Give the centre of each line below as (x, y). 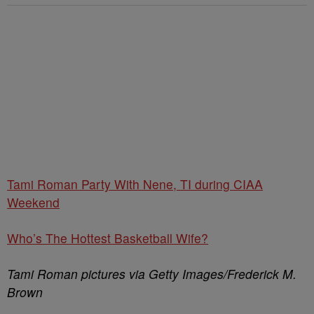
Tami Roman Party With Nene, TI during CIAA (135, 184)
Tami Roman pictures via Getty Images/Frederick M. (152, 273)
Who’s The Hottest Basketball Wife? (108, 238)
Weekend (33, 202)
